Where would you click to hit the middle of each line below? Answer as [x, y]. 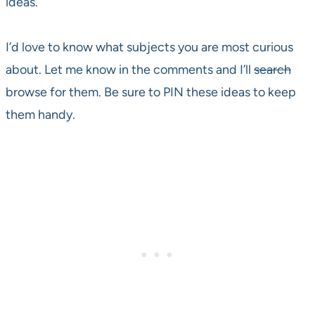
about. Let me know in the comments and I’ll [130, 70]
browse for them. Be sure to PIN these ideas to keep [151, 92]
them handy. [40, 115]
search [272, 70]
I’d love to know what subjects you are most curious [149, 47]
